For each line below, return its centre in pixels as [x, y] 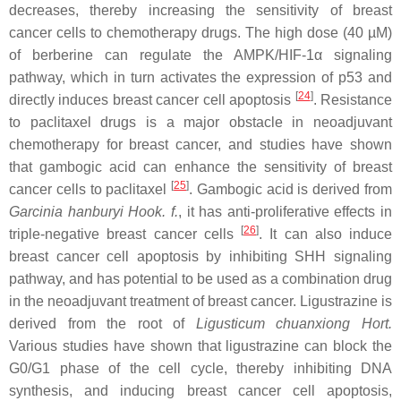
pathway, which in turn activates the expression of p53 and [200, 77]
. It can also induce [325, 234]
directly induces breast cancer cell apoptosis [152, 99]
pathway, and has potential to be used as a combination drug [200, 278]
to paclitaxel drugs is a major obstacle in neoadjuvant [200, 122]
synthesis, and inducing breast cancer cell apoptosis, [200, 390]
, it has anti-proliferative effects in [285, 211]
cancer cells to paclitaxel [90, 189]
